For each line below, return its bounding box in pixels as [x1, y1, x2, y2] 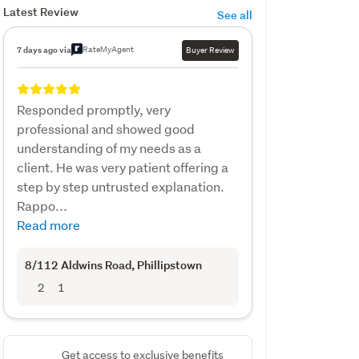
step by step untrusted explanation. [16, 177, 224, 195]
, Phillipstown [131, 256, 202, 272]
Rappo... [16, 196, 67, 214]
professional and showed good [16, 119, 195, 137]
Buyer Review [185, 43, 235, 56]
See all [216, 6, 252, 22]
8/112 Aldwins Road [24, 256, 131, 272]
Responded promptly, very [16, 100, 171, 118]
